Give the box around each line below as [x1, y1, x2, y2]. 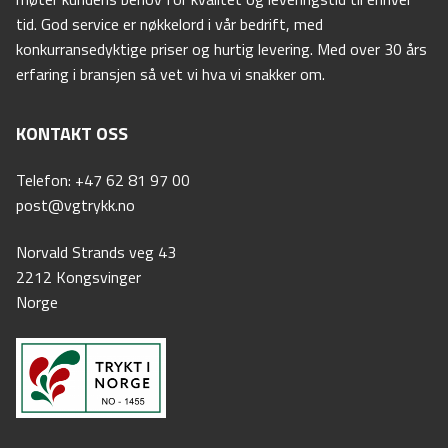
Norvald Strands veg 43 [16, 240, 176, 265]
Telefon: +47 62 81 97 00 [16, 167, 190, 192]
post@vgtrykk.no [16, 192, 135, 217]
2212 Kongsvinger [16, 265, 141, 290]
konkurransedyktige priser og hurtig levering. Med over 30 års [16, 36, 427, 61]
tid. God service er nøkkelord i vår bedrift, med [16, 11, 323, 36]
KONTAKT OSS [16, 119, 128, 147]
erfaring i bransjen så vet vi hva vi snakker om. [16, 61, 325, 86]
